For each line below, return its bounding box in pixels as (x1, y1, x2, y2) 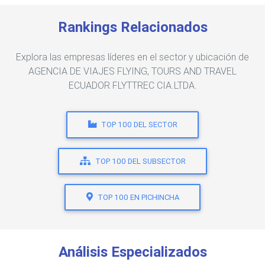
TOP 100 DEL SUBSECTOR (95, 156, 186, 166)
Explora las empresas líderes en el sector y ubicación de (16, 51, 249, 63)
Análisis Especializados (58, 243, 207, 261)
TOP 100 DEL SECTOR (101, 119, 177, 130)
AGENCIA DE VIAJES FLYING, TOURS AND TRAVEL (28, 65, 237, 77)
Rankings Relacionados (57, 18, 208, 36)
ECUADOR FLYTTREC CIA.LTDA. (68, 79, 197, 92)
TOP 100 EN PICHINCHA (97, 192, 179, 203)
